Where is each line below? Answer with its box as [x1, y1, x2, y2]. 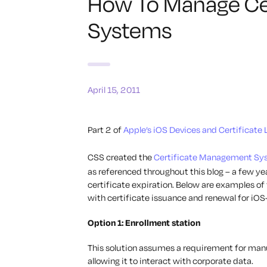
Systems [88, 16, 172, 44]
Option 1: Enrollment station [88, 217, 200, 229]
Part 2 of [88, 124, 123, 136]
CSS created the [88, 151, 154, 163]
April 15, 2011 [88, 84, 140, 96]
